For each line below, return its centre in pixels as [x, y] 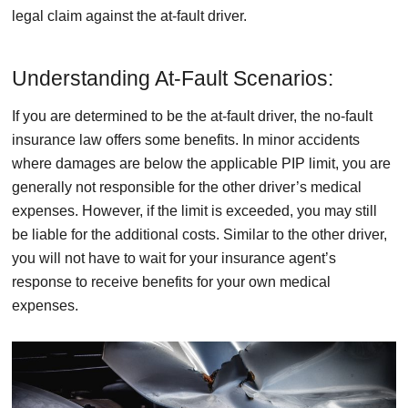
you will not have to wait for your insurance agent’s [174, 259]
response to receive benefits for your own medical [171, 282]
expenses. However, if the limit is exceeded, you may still [194, 211]
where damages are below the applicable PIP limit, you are [201, 164]
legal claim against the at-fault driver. [129, 16]
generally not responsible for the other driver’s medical [187, 188]
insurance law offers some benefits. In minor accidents [186, 140]
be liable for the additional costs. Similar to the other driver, [199, 235]
